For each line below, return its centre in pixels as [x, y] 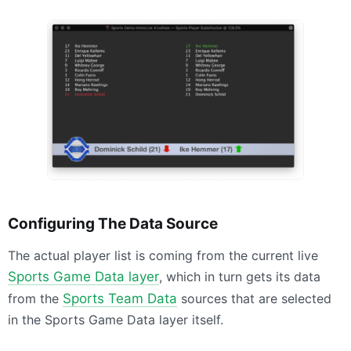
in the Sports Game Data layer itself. [116, 319]
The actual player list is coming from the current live [163, 255]
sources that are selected [254, 298]
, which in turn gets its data [240, 276]
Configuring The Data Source [113, 223]
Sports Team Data [120, 298]
